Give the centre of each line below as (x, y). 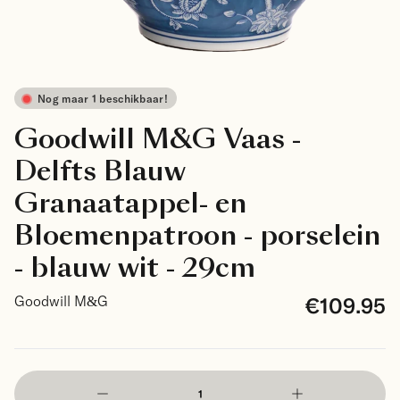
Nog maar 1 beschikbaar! (103, 98)
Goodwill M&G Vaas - (158, 139)
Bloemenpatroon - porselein (197, 236)
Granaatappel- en (130, 204)
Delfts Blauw (100, 171)
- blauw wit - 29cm (135, 268)
